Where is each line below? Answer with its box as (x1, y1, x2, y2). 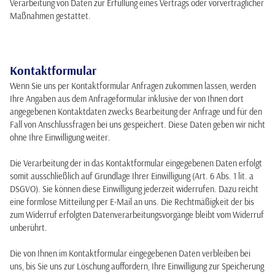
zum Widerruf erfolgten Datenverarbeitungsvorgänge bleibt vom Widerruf (10, 209, 264, 220)
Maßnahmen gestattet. (10, 10, 91, 21)
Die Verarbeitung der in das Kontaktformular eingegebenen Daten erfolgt (10, 158, 262, 169)
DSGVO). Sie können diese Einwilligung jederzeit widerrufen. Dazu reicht (10, 184, 258, 195)
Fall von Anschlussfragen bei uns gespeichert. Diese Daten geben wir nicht (10, 119, 265, 130)
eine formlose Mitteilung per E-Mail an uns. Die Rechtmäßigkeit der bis (10, 196, 254, 207)
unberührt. (10, 222, 47, 233)
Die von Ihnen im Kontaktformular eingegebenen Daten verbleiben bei (10, 248, 250, 259)
